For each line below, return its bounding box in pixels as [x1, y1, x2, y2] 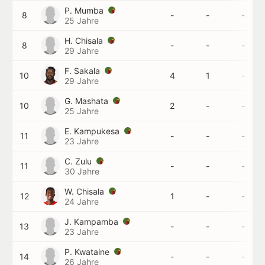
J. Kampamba [64, 216, 121, 227]
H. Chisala [64, 35, 105, 46]
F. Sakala [64, 66, 102, 76]
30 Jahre [64, 166, 99, 176]
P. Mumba [64, 5, 106, 15]
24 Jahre [64, 196, 99, 206]
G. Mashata [64, 96, 111, 106]
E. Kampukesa [64, 126, 122, 136]
